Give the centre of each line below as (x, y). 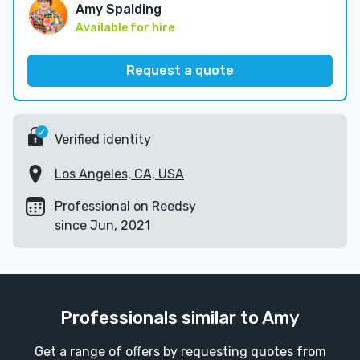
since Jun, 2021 (102, 225)
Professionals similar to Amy (180, 318)
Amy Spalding (119, 9)
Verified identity (103, 139)
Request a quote (180, 70)
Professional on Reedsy (125, 206)
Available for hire (125, 28)
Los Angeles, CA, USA (119, 174)
